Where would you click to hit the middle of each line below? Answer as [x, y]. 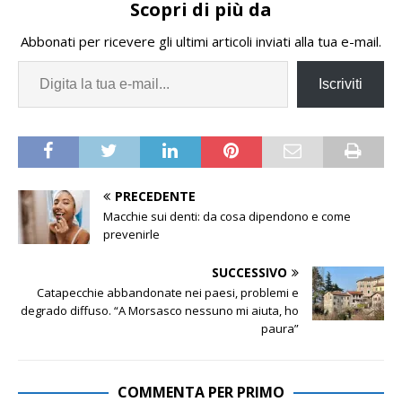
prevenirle [131, 235]
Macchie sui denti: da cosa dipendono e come [227, 217]
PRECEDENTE [155, 197]
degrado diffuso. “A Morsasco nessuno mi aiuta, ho [160, 311]
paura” [280, 329]
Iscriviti [341, 84]
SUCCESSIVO [249, 273]
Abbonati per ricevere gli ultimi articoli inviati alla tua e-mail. [201, 42]
